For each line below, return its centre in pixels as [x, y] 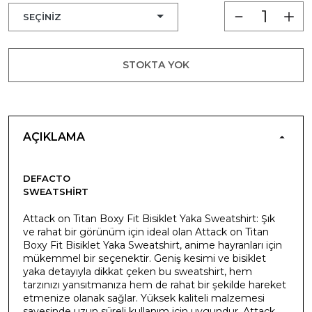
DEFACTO [47, 178]
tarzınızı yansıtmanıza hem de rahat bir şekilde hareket [155, 284]
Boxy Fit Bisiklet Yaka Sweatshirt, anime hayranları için [153, 245]
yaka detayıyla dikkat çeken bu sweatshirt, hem [138, 271]
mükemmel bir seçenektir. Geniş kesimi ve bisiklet [145, 258]
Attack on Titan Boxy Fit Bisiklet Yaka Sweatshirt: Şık [149, 218]
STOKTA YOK [156, 64]
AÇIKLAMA [54, 136]
